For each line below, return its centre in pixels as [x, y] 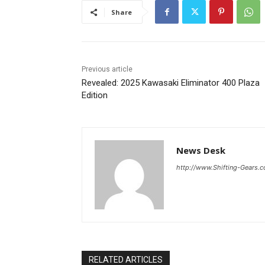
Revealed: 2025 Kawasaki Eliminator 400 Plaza [171, 83]
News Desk [201, 151]
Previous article [107, 70]
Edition [95, 96]
